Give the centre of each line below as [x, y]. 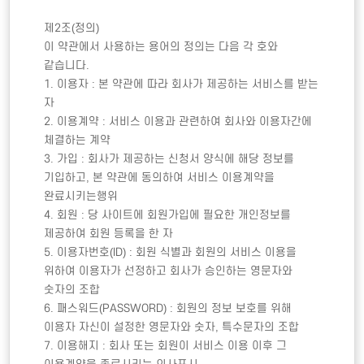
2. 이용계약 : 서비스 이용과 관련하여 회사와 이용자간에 [178, 122]
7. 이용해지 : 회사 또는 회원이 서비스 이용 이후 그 [166, 346]
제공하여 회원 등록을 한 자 [109, 234]
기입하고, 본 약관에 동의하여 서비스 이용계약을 [160, 178]
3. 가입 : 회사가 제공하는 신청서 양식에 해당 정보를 [169, 159]
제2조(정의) [74, 28]
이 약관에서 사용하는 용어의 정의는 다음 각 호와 [161, 47]
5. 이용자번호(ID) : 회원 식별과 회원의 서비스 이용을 [171, 253]
